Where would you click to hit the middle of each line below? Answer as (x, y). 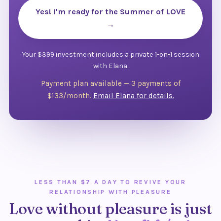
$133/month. (70, 96)
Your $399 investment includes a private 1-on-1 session (110, 54)
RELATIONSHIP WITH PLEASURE (110, 192)
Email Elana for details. (133, 96)
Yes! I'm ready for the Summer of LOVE (110, 12)
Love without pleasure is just (110, 208)
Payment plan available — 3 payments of (110, 84)
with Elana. (110, 66)
